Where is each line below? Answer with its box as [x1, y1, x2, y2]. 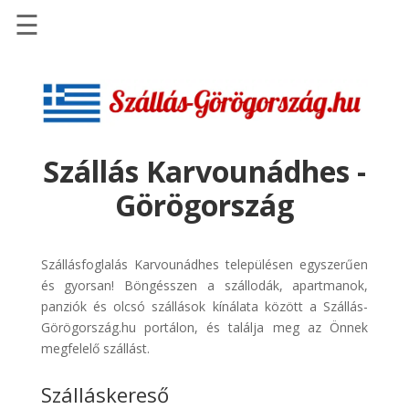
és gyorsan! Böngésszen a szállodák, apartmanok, [40, 276, 369, 294]
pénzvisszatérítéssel [29, 194, 204, 219]
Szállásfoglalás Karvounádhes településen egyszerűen [40, 255, 369, 273]
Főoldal [29, 60, 90, 85]
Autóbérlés [29, 230, 125, 255]
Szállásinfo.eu [29, 138, 148, 163]
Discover [29, 272, 102, 297]
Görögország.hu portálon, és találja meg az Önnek [40, 318, 369, 336]
